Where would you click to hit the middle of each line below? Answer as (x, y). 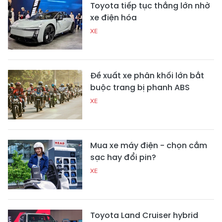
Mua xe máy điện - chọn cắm (149, 145)
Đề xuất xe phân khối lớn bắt (147, 75)
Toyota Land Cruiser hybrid (144, 215)
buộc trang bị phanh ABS (140, 87)
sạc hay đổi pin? (123, 157)
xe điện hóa (113, 17)
